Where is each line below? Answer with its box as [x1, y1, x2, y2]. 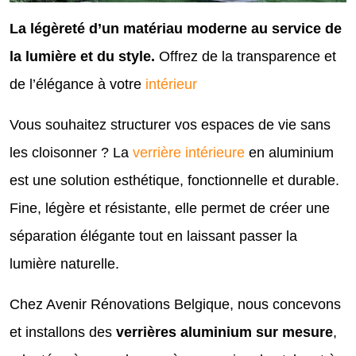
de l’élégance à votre [10, 75, 145, 92]
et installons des [10, 323, 116, 340]
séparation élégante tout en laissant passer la [10, 227, 297, 244]
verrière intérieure [133, 144, 245, 161]
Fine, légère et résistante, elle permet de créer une [10, 199, 330, 216]
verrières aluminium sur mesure [116, 323, 333, 340]
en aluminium [245, 144, 334, 161]
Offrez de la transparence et [159, 48, 336, 64]
